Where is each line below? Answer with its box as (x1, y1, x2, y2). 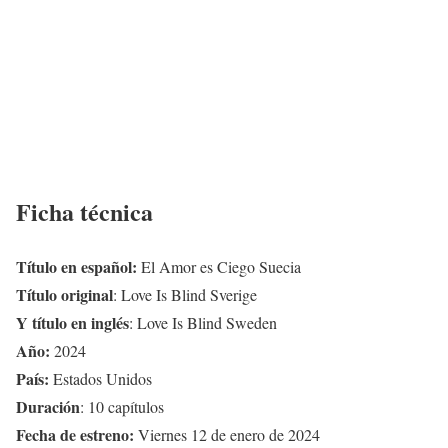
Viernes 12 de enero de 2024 (134, 424, 320, 446)
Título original (16, 283, 113, 307)
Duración (16, 395, 80, 419)
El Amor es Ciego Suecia (137, 256, 301, 278)
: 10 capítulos (80, 396, 164, 418)
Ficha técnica (16, 194, 153, 230)
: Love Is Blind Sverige (113, 284, 257, 306)
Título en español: (16, 255, 137, 279)
